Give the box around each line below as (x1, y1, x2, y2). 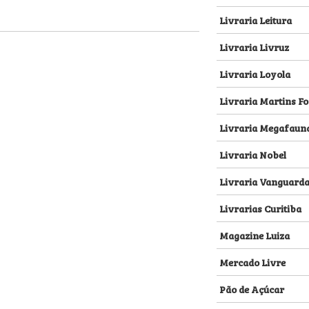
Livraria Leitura (219, 12, 292, 27)
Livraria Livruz (219, 39, 289, 54)
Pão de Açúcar (219, 281, 284, 296)
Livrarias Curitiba (219, 201, 301, 215)
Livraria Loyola (219, 66, 290, 81)
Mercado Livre (219, 255, 286, 269)
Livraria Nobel (219, 147, 286, 161)
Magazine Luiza (219, 228, 290, 242)
